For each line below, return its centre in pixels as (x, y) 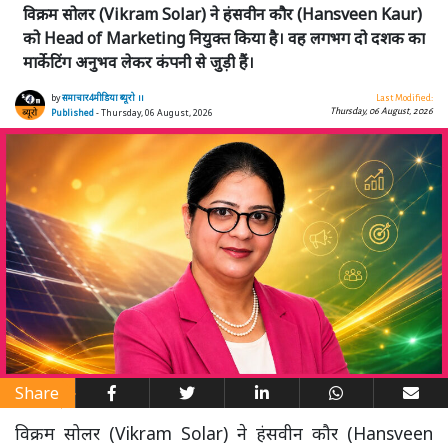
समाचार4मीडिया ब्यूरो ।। (102, 97)
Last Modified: (404, 97)
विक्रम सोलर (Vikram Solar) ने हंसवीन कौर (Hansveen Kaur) (222, 13)
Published (72, 112)
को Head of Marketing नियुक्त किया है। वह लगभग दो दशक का (224, 37)
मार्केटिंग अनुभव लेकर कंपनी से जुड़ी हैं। (138, 61)
